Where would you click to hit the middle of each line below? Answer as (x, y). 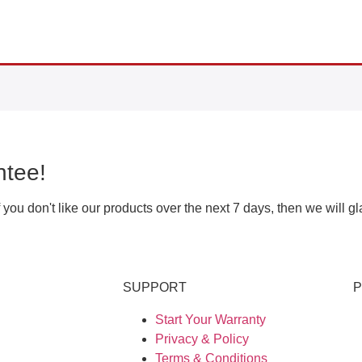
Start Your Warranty (210, 320)
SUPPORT (155, 288)
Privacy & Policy (202, 339)
